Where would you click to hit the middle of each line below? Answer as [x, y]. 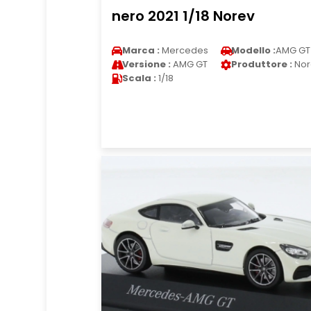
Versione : [146, 64]
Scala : [139, 78]
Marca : [141, 50]
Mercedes [184, 50]
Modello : [253, 50]
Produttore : [261, 64]
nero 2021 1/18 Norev [183, 16]
